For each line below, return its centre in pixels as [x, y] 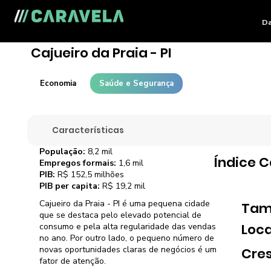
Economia [58, 83]
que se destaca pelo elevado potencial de [121, 215]
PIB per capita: [70, 186]
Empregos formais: [78, 163]
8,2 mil [99, 151]
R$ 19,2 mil [123, 186]
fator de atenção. [73, 261]
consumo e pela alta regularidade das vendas [128, 227]
